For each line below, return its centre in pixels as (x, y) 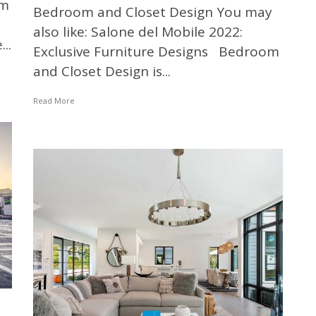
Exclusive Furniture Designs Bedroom (156, 51)
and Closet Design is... (102, 71)
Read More (54, 100)
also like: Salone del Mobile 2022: (138, 31)
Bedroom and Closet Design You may (152, 12)
